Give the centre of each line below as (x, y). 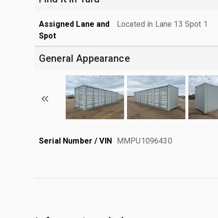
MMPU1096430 (145, 141)
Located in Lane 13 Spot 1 (162, 24)
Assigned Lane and (74, 24)
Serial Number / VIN (75, 141)
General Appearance (84, 58)
